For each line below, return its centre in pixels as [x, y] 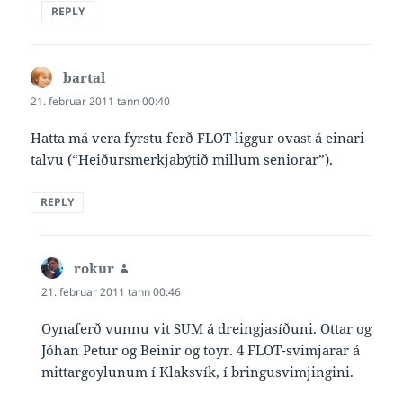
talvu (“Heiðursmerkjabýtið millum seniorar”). [182, 159]
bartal [85, 77]
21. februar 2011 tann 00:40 [101, 101]
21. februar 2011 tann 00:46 [112, 292]
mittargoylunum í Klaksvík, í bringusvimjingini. [198, 372]
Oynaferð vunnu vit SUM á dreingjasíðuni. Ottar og [207, 329]
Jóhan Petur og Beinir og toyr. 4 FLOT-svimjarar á [201, 350]
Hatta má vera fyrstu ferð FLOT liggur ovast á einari [198, 138]
